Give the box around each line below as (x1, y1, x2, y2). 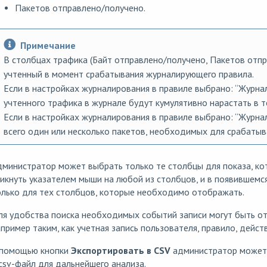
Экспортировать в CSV (70, 244, 170, 256)
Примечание (20, 39, 76, 51)
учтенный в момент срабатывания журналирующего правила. (3, 68, 254, 80)
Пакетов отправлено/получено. (14, 2, 145, 14)
